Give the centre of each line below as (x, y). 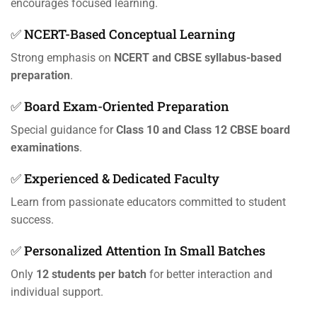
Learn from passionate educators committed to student (148, 202)
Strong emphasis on (62, 58)
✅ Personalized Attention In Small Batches (138, 251)
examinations (45, 148)
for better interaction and (209, 275)
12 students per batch (91, 275)
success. (32, 220)
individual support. (57, 292)
